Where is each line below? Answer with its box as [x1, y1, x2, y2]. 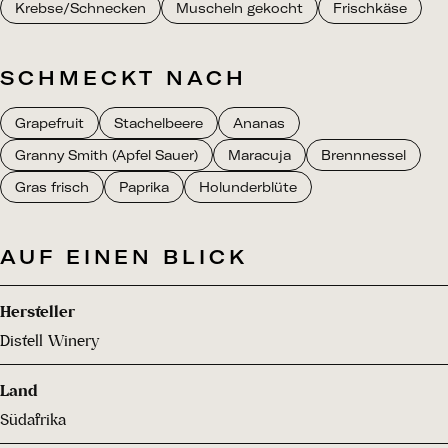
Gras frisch [15, 179, 89, 196]
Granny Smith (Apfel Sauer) [15, 147, 198, 164]
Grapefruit [15, 115, 84, 132]
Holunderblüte [199, 179, 297, 196]
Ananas [233, 115, 285, 132]
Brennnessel [321, 147, 406, 164]
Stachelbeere [114, 115, 203, 132]
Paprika [119, 179, 169, 196]
